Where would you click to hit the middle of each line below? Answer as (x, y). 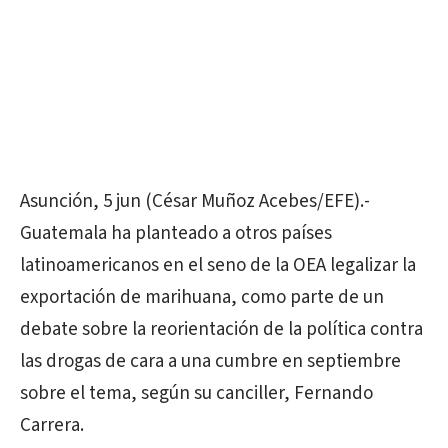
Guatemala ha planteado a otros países (176, 233)
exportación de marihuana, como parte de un (202, 297)
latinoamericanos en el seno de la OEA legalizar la (218, 265)
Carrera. (52, 425)
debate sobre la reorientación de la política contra (221, 329)
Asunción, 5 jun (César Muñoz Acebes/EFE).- (195, 201)
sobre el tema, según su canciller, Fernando (196, 393)
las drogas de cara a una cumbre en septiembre (210, 361)
